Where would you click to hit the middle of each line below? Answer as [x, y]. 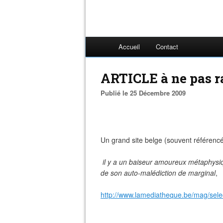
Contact [167, 47]
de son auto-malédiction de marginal [158, 173]
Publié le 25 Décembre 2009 [145, 93]
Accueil [129, 47]
